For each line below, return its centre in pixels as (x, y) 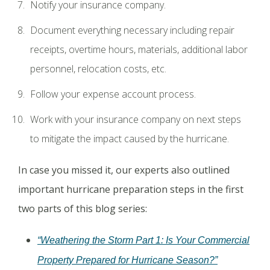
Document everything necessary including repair (132, 30)
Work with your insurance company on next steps (136, 119)
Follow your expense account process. (113, 94)
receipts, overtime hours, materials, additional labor (139, 49)
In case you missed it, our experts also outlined (124, 170)
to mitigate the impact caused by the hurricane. (130, 138)
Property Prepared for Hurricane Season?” (127, 260)
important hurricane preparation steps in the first (131, 189)
